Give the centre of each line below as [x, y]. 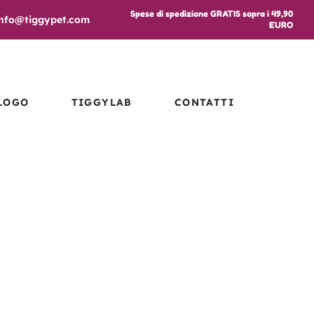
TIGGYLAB [102, 103]
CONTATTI [204, 103]
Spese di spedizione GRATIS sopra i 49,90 [211, 14]
